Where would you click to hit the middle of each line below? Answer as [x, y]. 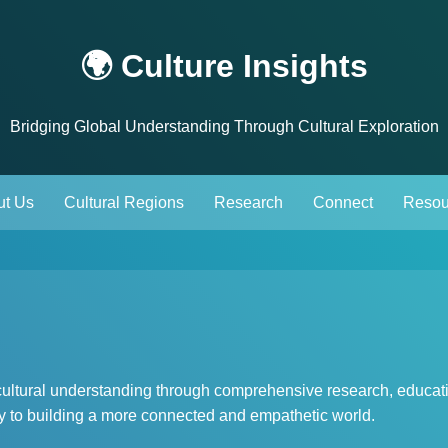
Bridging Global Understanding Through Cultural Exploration [224, 126]
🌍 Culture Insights [224, 66]
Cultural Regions [124, 202]
